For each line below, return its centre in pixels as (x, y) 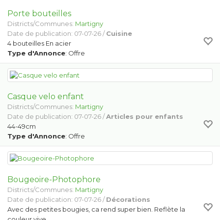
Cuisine (119, 33)
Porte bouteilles (39, 14)
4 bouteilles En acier (39, 43)
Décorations (128, 199)
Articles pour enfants (145, 116)
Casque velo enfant (46, 96)
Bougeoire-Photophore (54, 179)
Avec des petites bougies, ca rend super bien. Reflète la (96, 209)
